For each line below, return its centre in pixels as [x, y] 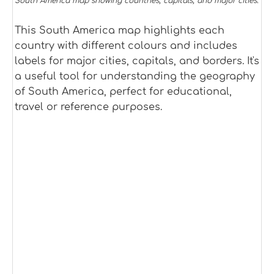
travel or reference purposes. [88, 107]
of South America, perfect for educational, [123, 92]
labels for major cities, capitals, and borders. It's [137, 61]
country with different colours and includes [126, 46]
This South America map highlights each [120, 31]
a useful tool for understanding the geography [135, 77]
